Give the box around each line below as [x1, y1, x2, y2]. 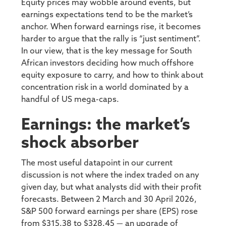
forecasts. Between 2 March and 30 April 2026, [21, 195, 197, 204]
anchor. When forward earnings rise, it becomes [21, 23, 201, 31]
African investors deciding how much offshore [21, 59, 194, 68]
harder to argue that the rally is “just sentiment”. [21, 35, 201, 43]
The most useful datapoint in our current [21, 159, 173, 167]
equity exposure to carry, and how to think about [21, 71, 204, 80]
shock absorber [21, 135, 139, 151]
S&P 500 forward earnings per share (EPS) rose [21, 207, 198, 216]
